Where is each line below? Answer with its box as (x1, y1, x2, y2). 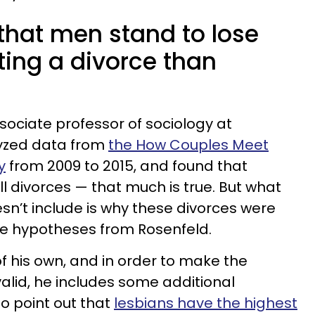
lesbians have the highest (114, 293, 297, 313)
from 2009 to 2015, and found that (6, 156, 247, 176)
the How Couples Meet (108, 135, 269, 155)
